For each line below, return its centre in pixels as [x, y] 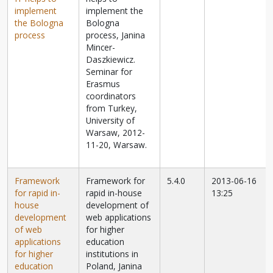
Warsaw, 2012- [116, 133]
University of [111, 121]
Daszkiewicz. [111, 60]
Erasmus [103, 84]
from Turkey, [112, 108]
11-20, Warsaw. [117, 145]
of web [29, 230]
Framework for [116, 181]
